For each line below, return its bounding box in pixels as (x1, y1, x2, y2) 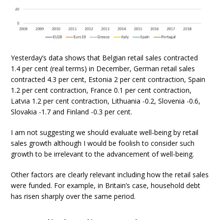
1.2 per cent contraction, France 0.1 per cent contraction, (11, 85, 192, 95)
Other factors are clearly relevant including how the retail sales (11, 169, 209, 179)
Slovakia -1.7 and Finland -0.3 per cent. (11, 107, 133, 116)
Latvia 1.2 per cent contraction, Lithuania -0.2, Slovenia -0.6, (11, 96, 201, 106)
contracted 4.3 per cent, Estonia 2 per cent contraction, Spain (11, 74, 206, 84)
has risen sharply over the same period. (11, 191, 136, 201)
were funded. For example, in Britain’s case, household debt (11, 180, 201, 190)
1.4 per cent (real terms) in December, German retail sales (11, 63, 195, 73)
